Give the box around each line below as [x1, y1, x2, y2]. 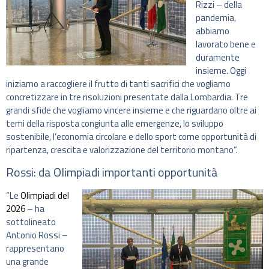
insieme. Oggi [196, 63, 246, 77]
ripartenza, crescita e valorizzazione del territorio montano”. [6, 142, 238, 157]
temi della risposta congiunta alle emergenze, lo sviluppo [6, 116, 223, 130]
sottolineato [6, 215, 56, 229]
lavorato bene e [196, 37, 256, 51]
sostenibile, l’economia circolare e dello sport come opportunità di [6, 129, 256, 144]
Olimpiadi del [20, 189, 69, 203]
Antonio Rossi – [6, 228, 68, 243]
